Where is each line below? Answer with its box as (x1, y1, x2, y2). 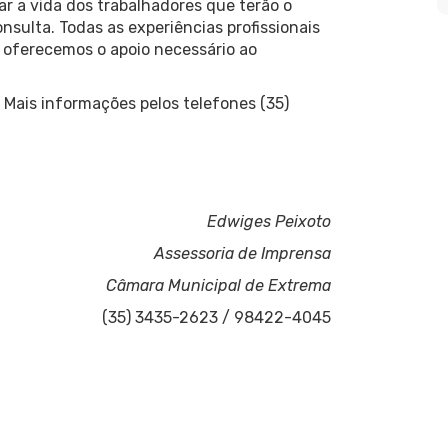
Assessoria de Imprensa (153, 243, 331, 263)
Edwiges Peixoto (206, 211, 331, 231)
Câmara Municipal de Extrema (105, 275, 331, 295)
